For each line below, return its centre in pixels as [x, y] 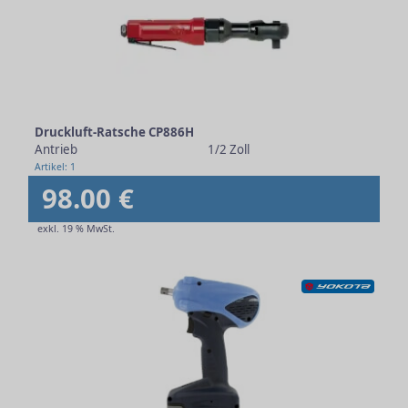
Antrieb [56, 149]
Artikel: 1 [55, 167]
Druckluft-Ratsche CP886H [114, 132]
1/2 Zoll [228, 149]
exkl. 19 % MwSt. [76, 229]
